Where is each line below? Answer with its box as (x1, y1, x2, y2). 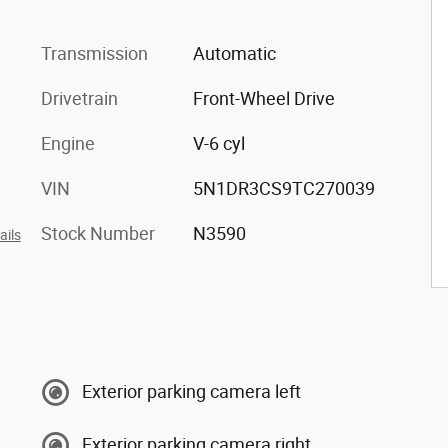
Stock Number (41, 222, 155, 244)
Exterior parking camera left (82, 381, 301, 402)
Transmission (41, 42, 148, 64)
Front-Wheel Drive (192, 87, 335, 109)
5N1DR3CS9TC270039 (192, 177, 375, 199)
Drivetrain (41, 87, 118, 109)
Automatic (192, 42, 276, 64)
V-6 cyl (192, 132, 245, 154)
